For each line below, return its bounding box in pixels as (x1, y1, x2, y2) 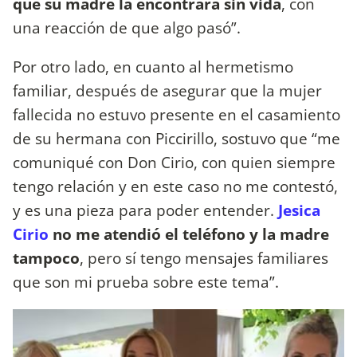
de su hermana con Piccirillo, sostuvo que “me (13, 127, 340, 149)
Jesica (278, 198, 320, 221)
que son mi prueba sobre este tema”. (13, 270, 279, 292)
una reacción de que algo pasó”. (13, 16, 241, 38)
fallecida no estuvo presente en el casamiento (13, 103, 340, 125)
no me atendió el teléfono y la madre (49, 222, 329, 245)
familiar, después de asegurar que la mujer (13, 79, 322, 101)
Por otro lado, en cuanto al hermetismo (13, 55, 293, 77)
